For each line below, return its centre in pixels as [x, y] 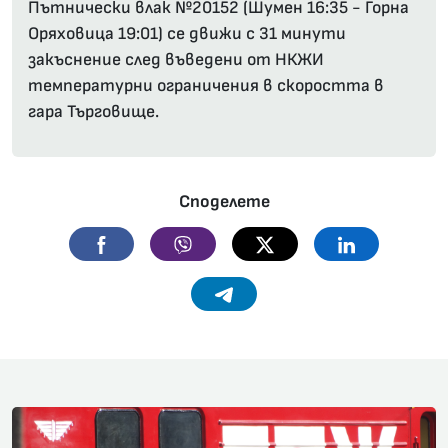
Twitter [299, 243]
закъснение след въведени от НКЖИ [176, 60]
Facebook [145, 243]
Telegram [266, 293]
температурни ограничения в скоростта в [206, 86]
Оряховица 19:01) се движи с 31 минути [187, 34]
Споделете [224, 202]
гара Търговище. [93, 112]
